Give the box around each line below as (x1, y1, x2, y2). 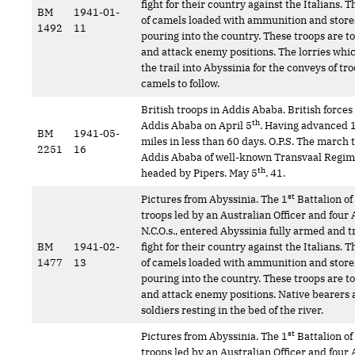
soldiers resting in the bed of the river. (141, 303, 334, 317)
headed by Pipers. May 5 (141, 166, 258, 180)
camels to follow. (141, 77, 220, 90)
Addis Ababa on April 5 (141, 119, 253, 132)
